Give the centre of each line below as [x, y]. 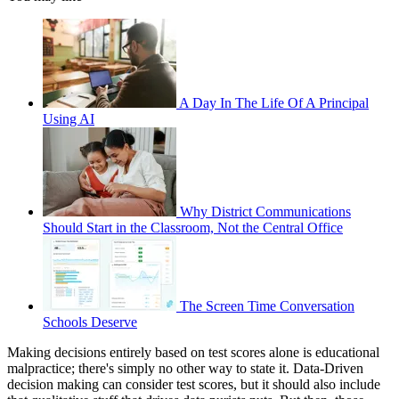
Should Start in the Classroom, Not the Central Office [193, 227]
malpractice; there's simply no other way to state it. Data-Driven [185, 368]
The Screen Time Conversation [267, 305]
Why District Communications [265, 211]
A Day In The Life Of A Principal [274, 102]
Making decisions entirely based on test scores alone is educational [193, 352]
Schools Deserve [90, 322]
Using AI [69, 118]
